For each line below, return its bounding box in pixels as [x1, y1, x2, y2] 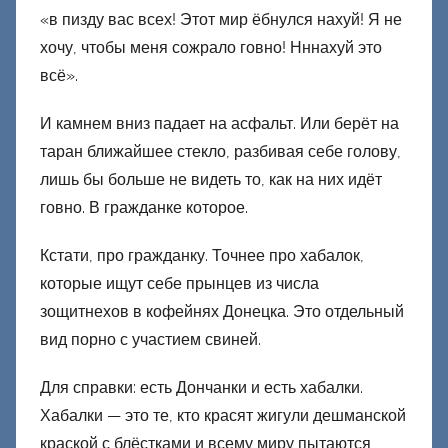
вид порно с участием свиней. [40, 330, 261, 350]
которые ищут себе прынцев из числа [40, 274, 319, 294]
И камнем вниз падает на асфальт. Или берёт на [40, 114, 399, 134]
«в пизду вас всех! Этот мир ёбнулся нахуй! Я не [40, 10, 402, 30]
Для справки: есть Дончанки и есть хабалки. [40, 378, 363, 398]
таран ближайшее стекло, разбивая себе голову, [40, 142, 401, 162]
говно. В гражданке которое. [40, 198, 248, 218]
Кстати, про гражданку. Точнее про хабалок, [40, 246, 364, 266]
